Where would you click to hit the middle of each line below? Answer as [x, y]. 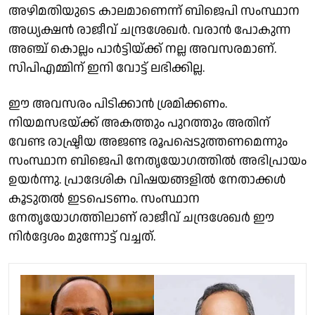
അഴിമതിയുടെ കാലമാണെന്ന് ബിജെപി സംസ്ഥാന [154, 11]
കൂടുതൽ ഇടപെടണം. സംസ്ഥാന [104, 198]
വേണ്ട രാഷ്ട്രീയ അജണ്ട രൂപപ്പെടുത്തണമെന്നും [148, 141]
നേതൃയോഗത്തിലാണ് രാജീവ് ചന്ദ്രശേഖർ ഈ [141, 217]
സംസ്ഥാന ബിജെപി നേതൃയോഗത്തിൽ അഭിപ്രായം [157, 160]
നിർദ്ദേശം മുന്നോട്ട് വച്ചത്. [82, 236]
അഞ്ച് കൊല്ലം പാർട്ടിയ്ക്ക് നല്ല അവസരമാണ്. [142, 49]
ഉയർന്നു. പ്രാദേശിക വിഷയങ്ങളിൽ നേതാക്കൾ [147, 179]
